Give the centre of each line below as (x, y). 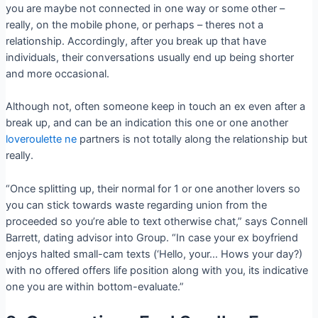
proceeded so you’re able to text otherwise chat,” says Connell (156, 221)
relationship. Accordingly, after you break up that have (136, 41)
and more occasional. (57, 73)
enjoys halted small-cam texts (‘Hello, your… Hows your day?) (154, 254)
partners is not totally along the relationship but (192, 139)
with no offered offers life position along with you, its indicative (157, 270)
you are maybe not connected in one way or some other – (145, 8)
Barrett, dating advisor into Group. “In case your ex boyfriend (152, 237)
